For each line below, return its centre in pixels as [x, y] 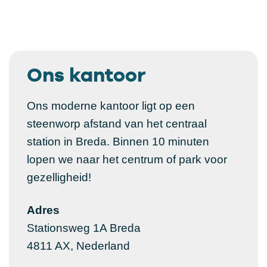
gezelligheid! [59, 178]
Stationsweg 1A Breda [84, 228]
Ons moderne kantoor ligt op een [111, 106]
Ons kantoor [86, 74]
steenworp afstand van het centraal [117, 124]
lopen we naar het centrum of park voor [127, 160]
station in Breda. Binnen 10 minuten [118, 142]
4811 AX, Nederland [78, 246]
